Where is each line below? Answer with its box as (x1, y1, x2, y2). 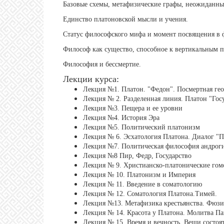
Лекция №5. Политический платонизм (83, 123, 200, 131)
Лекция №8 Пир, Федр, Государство (83, 151, 191, 159)
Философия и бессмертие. (63, 60, 141, 68)
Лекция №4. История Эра (83, 113, 159, 121)
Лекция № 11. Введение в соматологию (83, 180, 202, 188)
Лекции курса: (63, 73, 119, 84)
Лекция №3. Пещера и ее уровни (83, 104, 182, 112)
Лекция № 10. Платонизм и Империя (83, 170, 195, 178)
